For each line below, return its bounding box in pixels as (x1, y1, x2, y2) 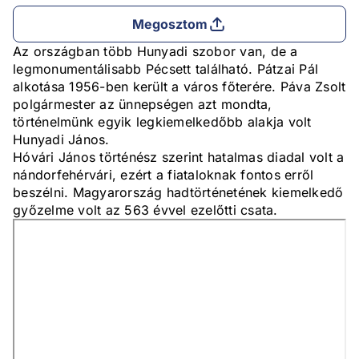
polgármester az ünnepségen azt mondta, (13, 96, 272, 113)
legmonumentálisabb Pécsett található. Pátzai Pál (13, 61, 318, 78)
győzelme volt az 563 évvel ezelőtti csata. (13, 202, 278, 219)
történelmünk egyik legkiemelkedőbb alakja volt (13, 114, 312, 131)
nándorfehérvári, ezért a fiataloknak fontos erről (13, 167, 314, 184)
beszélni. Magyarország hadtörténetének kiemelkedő (13, 184, 344, 201)
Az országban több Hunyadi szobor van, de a (13, 43, 298, 60)
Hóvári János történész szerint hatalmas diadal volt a (13, 149, 345, 166)
